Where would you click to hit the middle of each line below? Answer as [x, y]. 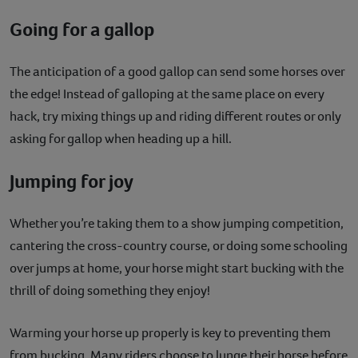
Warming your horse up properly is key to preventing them [170, 332]
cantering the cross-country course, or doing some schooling [179, 245]
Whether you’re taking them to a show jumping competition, [177, 223]
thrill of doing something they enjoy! [110, 290]
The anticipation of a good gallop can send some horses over [177, 71]
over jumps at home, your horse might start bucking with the [177, 268]
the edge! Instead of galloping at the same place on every [167, 93]
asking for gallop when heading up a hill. [122, 138]
